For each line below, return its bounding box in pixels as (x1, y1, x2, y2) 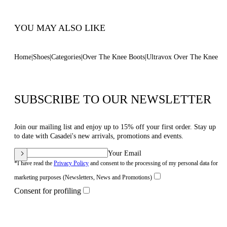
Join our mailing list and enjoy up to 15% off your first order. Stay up (14, 123, 216, 131)
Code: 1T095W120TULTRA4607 (22, 6, 133, 15)
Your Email (108, 149, 141, 157)
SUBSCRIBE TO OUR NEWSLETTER (14, 93, 211, 106)
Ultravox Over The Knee (146, 53, 218, 61)
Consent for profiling (14, 186, 81, 195)
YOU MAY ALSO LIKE (14, 23, 105, 33)
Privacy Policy (54, 160, 89, 167)
